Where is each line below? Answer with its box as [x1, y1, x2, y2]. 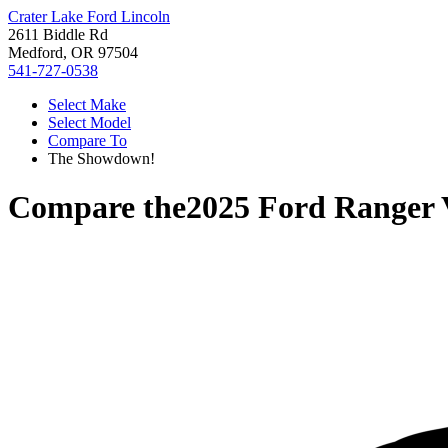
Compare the [8, 189, 186, 226]
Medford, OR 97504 [8, 44, 138, 61]
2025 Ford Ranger [186, 189, 434, 226]
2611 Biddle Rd [8, 26, 108, 43]
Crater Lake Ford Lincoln [8, 8, 170, 25]
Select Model [48, 114, 131, 131]
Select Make [48, 96, 126, 113]
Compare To [48, 132, 127, 149]
